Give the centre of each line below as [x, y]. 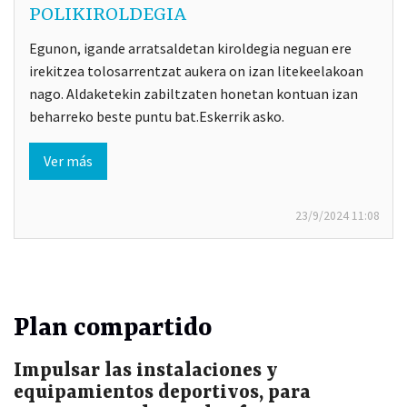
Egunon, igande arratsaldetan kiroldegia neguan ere [190, 48]
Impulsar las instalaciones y [146, 371]
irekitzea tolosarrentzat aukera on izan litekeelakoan [196, 70]
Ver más [68, 160]
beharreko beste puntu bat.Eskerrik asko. [157, 116]
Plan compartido [113, 328]
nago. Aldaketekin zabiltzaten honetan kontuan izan [194, 93]
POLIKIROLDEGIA [108, 15]
